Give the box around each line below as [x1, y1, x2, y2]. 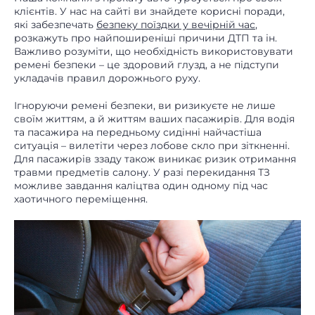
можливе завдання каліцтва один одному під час [14, 179, 268, 193]
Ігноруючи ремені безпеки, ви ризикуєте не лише [14, 99, 276, 112]
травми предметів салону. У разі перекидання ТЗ [14, 166, 270, 179]
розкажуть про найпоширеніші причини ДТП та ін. [14, 32, 277, 45]
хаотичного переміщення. [14, 193, 148, 206]
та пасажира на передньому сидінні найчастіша [14, 126, 262, 139]
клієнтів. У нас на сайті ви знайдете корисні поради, [14, 5, 285, 18]
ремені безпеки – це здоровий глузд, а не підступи [14, 58, 279, 72]
